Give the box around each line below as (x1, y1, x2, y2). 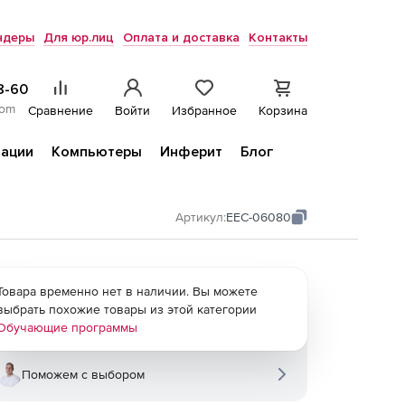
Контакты (249, 30, 307, 45)
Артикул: (175, 210, 226, 224)
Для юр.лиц (43, 30, 114, 45)
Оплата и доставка (123, 30, 240, 45)
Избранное (172, 103, 237, 118)
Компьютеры (52, 143, 142, 161)
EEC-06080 (226, 210, 291, 224)
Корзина (259, 103, 307, 118)
